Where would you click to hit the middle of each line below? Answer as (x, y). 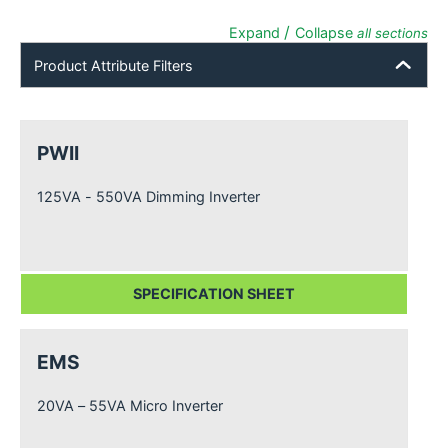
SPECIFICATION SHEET (213, 294)
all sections (392, 33)
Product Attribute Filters (113, 65)
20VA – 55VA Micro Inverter (130, 406)
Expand (256, 33)
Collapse (326, 33)
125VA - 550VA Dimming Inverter (148, 197)
